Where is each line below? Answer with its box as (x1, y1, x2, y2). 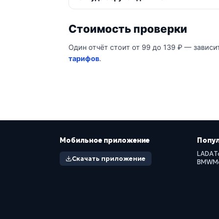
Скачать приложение (72, 154, 146, 163)
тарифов (68, 54, 99, 63)
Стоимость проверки (68, 22, 187, 35)
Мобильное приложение (60, 136, 150, 145)
